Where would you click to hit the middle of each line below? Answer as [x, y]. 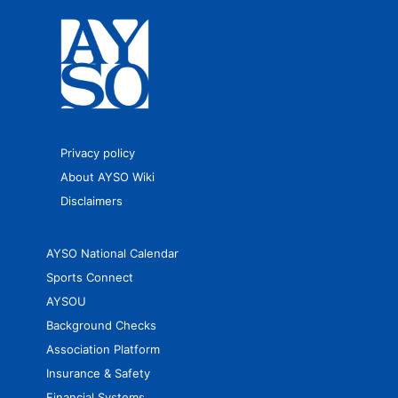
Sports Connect [90, 277]
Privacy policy [98, 152]
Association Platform [103, 349]
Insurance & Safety [98, 373]
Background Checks [101, 325]
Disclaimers [92, 200]
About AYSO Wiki [107, 176]
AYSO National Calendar [112, 253]
